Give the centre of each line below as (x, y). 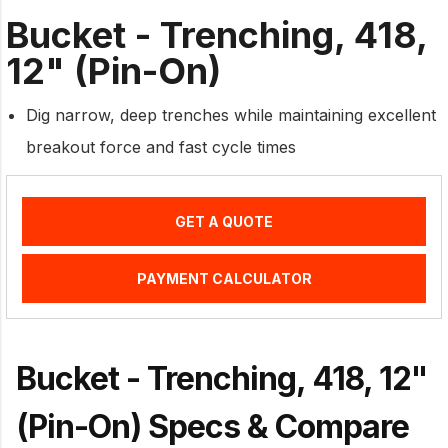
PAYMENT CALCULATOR (224, 278)
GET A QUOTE (224, 221)
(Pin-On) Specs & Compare (212, 426)
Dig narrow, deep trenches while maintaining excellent (231, 114)
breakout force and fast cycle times (163, 146)
